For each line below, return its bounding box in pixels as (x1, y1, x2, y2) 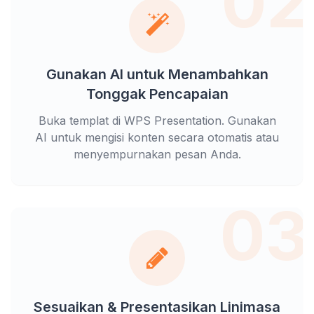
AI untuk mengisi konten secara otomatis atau (35, 130, 279, 144)
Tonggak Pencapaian (86, 85, 228, 102)
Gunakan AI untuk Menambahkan (46, 65, 268, 83)
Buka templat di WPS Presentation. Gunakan (38, 113, 276, 128)
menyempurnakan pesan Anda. (73, 146, 241, 161)
